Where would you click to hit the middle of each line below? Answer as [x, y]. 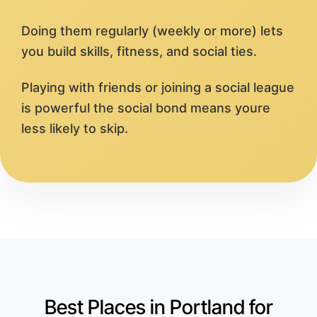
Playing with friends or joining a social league [158, 88]
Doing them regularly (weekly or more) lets [152, 31]
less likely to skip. [75, 129]
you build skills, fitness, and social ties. [139, 52]
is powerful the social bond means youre [146, 108]
